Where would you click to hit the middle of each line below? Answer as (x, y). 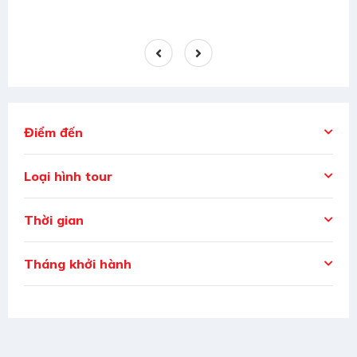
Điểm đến (53, 133)
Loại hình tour (68, 177)
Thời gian (54, 220)
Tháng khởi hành (78, 264)
